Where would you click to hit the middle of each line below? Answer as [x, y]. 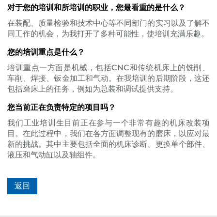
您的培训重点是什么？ [46, 52]
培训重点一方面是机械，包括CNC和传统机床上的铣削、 [108, 68]
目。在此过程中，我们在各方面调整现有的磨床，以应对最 [108, 133]
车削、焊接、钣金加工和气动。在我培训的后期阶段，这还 [108, 78]
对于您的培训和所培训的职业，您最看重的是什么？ [96, 8]
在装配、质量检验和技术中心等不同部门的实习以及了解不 [108, 23]
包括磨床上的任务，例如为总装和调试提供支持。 [93, 89]
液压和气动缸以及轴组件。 [54, 155]
